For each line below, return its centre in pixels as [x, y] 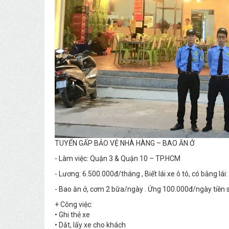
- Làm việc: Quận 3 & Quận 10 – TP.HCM [118, 159]
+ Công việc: [74, 205]
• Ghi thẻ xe [72, 215]
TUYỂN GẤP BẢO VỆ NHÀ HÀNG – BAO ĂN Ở [125, 143]
